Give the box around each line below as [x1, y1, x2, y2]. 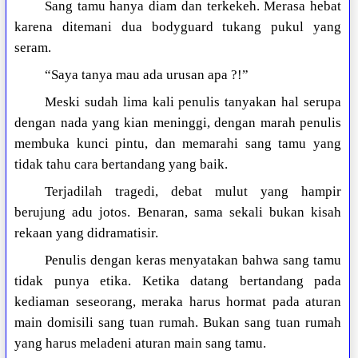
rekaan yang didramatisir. [14, 225, 159, 241]
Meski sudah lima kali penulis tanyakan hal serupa [44, 94, 341, 110]
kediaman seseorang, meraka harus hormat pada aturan [14, 294, 341, 310]
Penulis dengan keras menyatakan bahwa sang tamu [44, 253, 341, 268]
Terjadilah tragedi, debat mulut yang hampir [44, 184, 341, 200]
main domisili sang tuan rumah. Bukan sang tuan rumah [14, 315, 341, 331]
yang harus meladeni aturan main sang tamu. [14, 336, 267, 352]
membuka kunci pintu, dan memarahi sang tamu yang [14, 136, 341, 152]
